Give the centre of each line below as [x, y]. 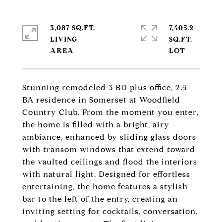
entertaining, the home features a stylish [105, 187]
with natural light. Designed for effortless [106, 174]
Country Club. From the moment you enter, [111, 112]
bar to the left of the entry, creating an [100, 199]
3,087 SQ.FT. [73, 28]
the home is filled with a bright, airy [96, 125]
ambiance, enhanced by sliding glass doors [109, 137]
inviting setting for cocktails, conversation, [110, 211]
